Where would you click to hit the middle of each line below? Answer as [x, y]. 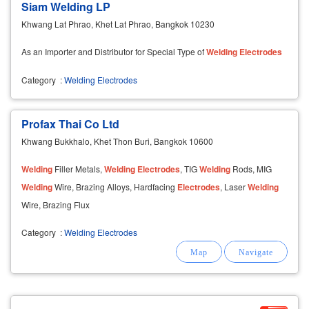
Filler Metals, [78, 168]
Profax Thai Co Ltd [70, 123]
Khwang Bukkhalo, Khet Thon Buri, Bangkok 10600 [117, 141]
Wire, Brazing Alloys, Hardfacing [115, 186]
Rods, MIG [251, 168]
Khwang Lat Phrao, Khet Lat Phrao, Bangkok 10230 [118, 23]
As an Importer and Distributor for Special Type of [114, 51]
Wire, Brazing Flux [56, 204]
